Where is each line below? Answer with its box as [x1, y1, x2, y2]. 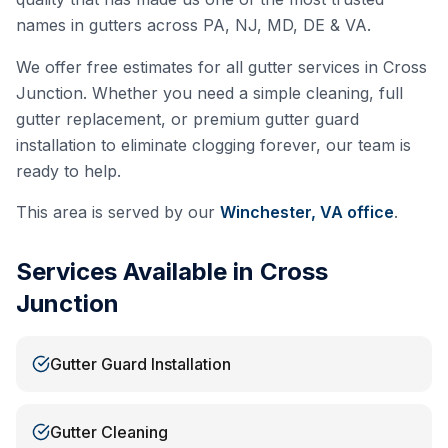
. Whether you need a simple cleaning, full [83, 83, 403, 103]
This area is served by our [16, 202, 215, 222]
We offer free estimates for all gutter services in [16, 57, 383, 77]
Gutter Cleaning [50, 422, 168, 442]
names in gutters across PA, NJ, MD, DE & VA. [16, 15, 371, 35]
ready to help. [16, 161, 121, 181]
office [343, 202, 394, 222]
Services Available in [16, 257, 260, 286]
